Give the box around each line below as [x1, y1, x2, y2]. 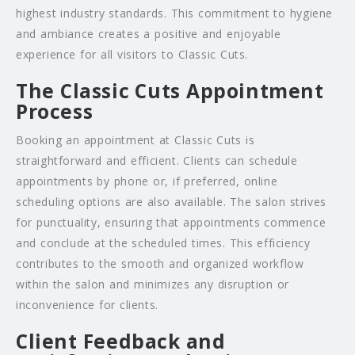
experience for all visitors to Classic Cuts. [16, 47, 249, 63]
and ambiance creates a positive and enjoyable [16, 26, 281, 42]
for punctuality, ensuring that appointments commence [16, 215, 326, 231]
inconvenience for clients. [16, 297, 158, 313]
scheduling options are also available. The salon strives [16, 194, 326, 210]
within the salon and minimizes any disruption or [16, 277, 290, 292]
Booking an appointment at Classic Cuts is [16, 132, 255, 148]
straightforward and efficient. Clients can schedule [16, 153, 298, 169]
